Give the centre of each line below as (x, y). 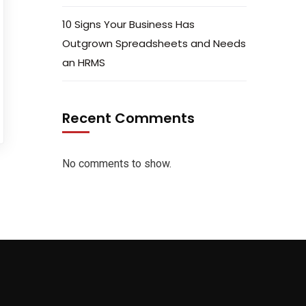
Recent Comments (128, 118)
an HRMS (84, 62)
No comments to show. (117, 164)
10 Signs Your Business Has (128, 24)
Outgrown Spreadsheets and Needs (154, 43)
